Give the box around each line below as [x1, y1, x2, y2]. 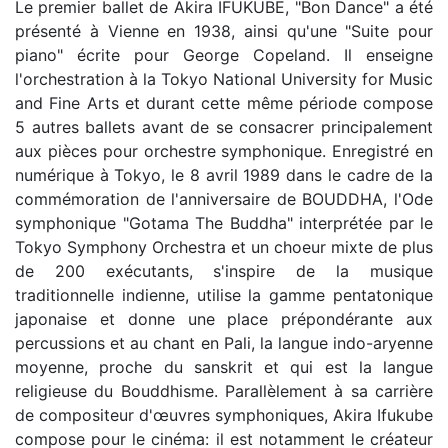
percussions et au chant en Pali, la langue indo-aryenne [15, 333, 433, 353]
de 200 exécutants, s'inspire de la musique [15, 261, 433, 281]
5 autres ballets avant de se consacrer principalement [15, 117, 433, 137]
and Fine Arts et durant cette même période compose [15, 93, 433, 113]
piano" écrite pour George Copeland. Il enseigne [15, 45, 433, 65]
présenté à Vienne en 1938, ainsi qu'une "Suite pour [15, 21, 433, 41]
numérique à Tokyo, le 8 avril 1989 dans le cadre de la [15, 165, 433, 185]
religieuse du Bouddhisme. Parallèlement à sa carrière [15, 381, 433, 401]
